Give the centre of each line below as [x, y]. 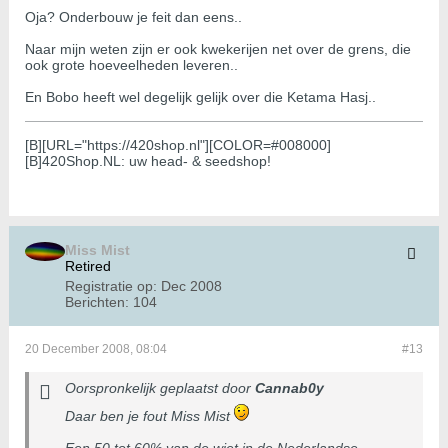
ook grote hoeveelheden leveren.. [131, 65]
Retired [88, 266]
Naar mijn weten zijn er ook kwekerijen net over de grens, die [218, 49]
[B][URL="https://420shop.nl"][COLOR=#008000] [178, 145]
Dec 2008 [191, 286]
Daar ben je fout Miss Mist [149, 416]
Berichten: [97, 302]
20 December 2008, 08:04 [96, 349]
